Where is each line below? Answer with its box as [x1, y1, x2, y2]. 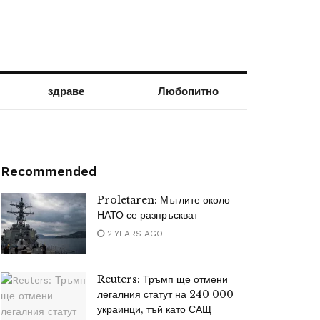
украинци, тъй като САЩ [97, 302, 211, 316]
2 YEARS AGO [104, 229, 163, 239]
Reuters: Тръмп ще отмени [97, 272, 228, 286]
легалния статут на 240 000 [97, 287, 234, 301]
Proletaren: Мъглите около [97, 194, 230, 206]
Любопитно [157, 85, 219, 98]
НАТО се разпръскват [97, 209, 198, 221]
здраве [48, 85, 85, 98]
